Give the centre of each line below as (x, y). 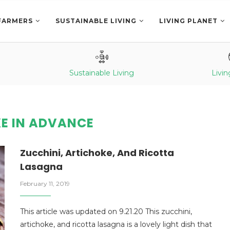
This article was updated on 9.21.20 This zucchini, (106, 212)
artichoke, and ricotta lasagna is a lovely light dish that (116, 224)
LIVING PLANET (188, 21)
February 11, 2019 (45, 184)
